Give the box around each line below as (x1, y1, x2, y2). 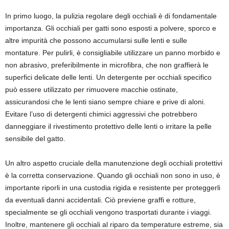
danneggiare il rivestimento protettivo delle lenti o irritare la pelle (5, 122, 212, 130)
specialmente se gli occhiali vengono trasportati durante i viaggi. (5, 208, 212, 216)
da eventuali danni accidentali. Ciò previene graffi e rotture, (5, 196, 196, 204)
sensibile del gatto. (5, 134, 65, 143)
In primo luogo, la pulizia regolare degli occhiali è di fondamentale (5, 12, 217, 20)
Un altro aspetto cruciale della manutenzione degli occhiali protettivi (5, 159, 222, 167)
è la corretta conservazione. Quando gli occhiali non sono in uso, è (5, 171, 220, 179)
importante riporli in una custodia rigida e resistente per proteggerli (5, 184, 220, 192)
